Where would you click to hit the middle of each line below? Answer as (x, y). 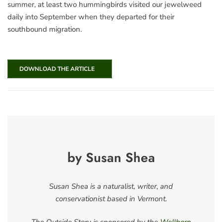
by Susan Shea (111, 157)
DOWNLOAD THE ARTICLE (55, 69)
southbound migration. (45, 29)
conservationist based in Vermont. (111, 198)
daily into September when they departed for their (91, 17)
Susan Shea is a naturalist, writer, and (111, 186)
